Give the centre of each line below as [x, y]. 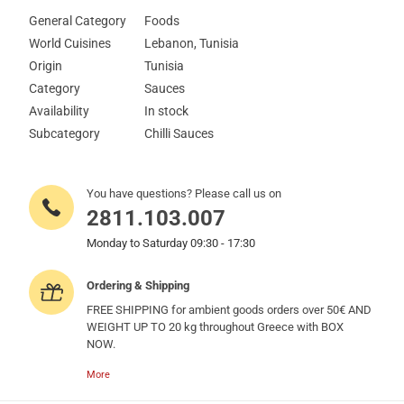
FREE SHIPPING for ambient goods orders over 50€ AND [230, 309]
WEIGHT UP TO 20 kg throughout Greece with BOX [216, 326]
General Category [78, 20]
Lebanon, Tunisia [192, 43]
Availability [60, 110]
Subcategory [65, 133]
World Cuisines [70, 43]
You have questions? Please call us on [184, 193]
